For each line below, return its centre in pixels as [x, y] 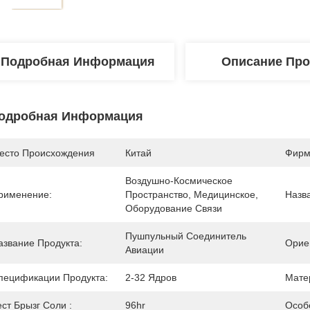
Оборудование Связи [174, 208]
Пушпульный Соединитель [186, 236]
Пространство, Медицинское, [192, 194]
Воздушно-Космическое [179, 181]
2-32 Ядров [151, 277]
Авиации [145, 250]
